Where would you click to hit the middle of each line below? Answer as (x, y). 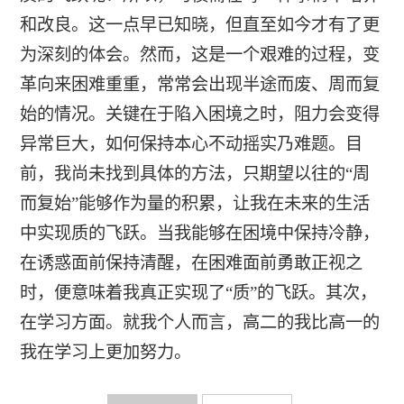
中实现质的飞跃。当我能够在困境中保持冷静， (199, 234)
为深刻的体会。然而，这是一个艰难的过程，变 (199, 55)
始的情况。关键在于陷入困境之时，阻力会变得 (199, 115)
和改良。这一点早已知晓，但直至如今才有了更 (199, 25)
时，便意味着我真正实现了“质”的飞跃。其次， (198, 293)
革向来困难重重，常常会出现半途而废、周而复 (199, 85)
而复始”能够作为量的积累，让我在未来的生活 (194, 204)
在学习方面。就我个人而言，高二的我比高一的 (199, 323)
